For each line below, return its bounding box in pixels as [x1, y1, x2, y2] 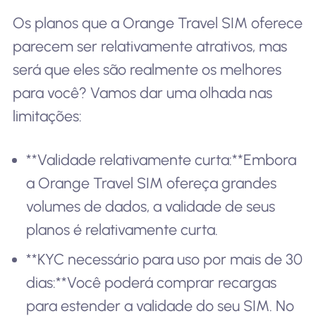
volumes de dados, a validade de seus [26, 197, 276, 215]
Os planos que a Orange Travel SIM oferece [12, 14, 303, 32]
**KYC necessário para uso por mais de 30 [26, 250, 303, 269]
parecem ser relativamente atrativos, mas [12, 37, 287, 55]
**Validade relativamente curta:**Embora [26, 150, 297, 169]
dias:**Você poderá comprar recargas [26, 274, 277, 292]
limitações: [12, 107, 82, 125]
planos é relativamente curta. [26, 220, 219, 238]
